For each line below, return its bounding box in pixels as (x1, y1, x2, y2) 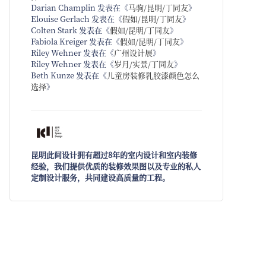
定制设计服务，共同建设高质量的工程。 (31, 172, 170, 183)
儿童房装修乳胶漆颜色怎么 (107, 69, 199, 81)
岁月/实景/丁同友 (114, 58, 174, 69)
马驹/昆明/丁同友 (128, 2, 188, 13)
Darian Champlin (31, 2, 96, 13)
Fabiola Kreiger (31, 36, 87, 47)
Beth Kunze (31, 69, 74, 81)
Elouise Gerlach (31, 13, 90, 24)
